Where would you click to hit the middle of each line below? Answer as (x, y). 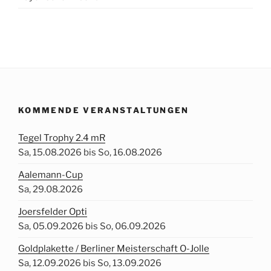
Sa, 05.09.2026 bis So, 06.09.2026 (92, 227)
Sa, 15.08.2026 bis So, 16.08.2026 (90, 153)
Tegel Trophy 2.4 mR (62, 138)
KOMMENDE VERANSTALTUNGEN (104, 110)
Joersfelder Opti (53, 212)
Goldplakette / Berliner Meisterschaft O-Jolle (114, 249)
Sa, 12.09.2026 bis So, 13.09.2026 (90, 263)
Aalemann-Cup (51, 175)
